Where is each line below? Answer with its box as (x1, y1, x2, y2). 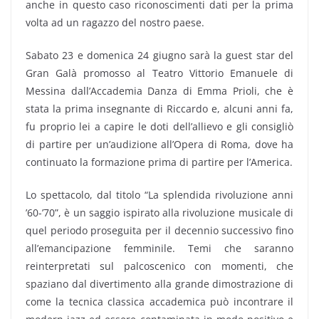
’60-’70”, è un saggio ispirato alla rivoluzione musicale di (26, 206, 293, 219)
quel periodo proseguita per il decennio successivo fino (26, 224, 293, 237)
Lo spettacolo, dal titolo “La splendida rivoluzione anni (26, 188, 293, 202)
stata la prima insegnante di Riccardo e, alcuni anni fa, (26, 102, 293, 115)
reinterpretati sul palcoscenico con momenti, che (26, 259, 293, 273)
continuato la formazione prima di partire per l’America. (26, 155, 293, 169)
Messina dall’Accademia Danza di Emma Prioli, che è (26, 84, 293, 98)
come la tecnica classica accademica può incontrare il (26, 295, 293, 308)
